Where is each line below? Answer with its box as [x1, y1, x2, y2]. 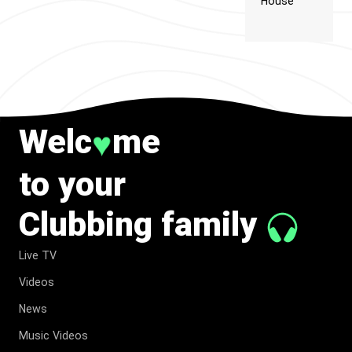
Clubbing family [19, 204, 266, 244]
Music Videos [19, 329, 88, 343]
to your [19, 164, 126, 204]
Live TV [19, 249, 57, 262]
